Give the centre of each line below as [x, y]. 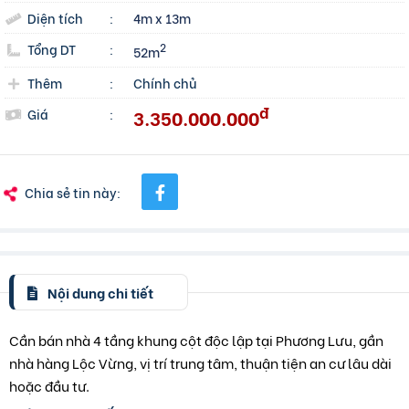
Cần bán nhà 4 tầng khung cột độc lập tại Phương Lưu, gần [196, 339]
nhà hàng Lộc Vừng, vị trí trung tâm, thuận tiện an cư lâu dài [200, 362]
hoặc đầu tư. [49, 385]
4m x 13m [163, 18]
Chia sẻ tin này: [73, 192]
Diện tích [55, 18]
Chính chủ [165, 82]
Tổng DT [52, 49]
